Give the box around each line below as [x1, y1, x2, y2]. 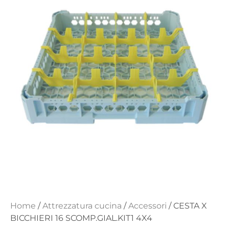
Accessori [128, 201, 167, 211]
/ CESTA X [167, 201, 207, 211]
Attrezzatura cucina [42, 201, 122, 211]
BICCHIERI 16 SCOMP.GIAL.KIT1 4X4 [10, 213, 152, 223]
